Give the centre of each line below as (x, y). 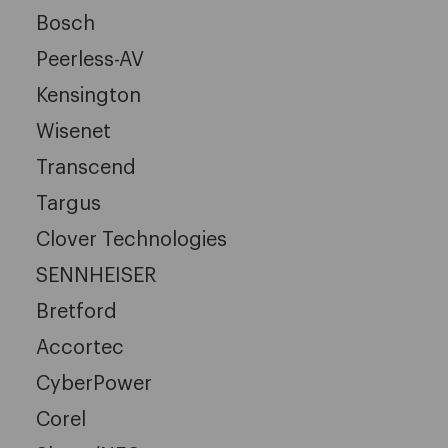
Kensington (88, 95)
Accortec (80, 347)
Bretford (76, 311)
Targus (68, 203)
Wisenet (73, 131)
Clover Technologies (131, 239)
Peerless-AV (90, 59)
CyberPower (94, 383)
